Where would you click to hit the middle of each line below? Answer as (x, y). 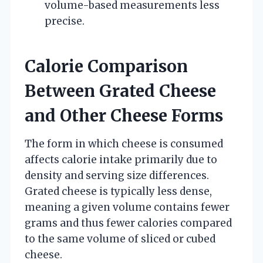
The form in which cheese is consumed (124, 144)
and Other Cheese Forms (124, 115)
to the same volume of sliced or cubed (120, 239)
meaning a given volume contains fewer (127, 207)
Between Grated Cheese (120, 91)
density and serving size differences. (117, 175)
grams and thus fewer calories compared (128, 223)
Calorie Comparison (106, 66)
